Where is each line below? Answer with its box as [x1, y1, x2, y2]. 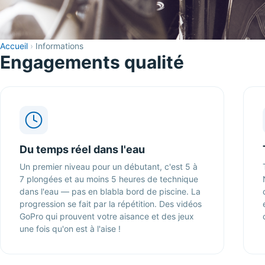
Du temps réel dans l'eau [20, 143, 145, 156]
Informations [35, 41, 83, 51]
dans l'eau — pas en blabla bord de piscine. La [20, 186, 201, 196]
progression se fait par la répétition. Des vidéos [20, 199, 202, 209]
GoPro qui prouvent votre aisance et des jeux [20, 211, 194, 221]
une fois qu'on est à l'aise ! [20, 224, 121, 234]
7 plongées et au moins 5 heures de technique [20, 174, 198, 184]
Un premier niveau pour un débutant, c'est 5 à [20, 161, 198, 172]
